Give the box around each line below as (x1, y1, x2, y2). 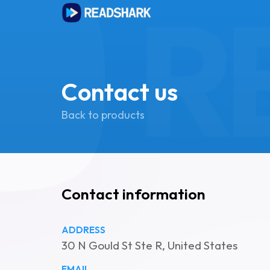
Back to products (61, 108, 145, 122)
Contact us (61, 77, 178, 107)
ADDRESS (61, 224, 105, 236)
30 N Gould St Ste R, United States (61, 238, 237, 253)
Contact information (61, 184, 206, 204)
